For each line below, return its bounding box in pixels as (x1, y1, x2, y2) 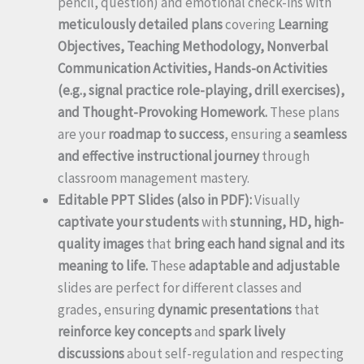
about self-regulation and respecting (124, 344, 344, 362)
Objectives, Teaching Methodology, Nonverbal (58, 37, 328, 55)
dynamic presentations (158, 300, 292, 318)
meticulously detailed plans (58, 15, 223, 33)
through (259, 146, 310, 165)
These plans (267, 102, 340, 121)
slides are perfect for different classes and (58, 278, 302, 297)
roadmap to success (108, 124, 224, 143)
